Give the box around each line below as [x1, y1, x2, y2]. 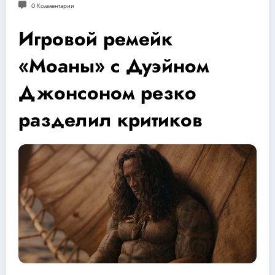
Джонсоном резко [18, 78, 196, 107]
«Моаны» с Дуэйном [18, 51, 209, 80]
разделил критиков [18, 105, 203, 134]
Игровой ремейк [18, 24, 172, 53]
